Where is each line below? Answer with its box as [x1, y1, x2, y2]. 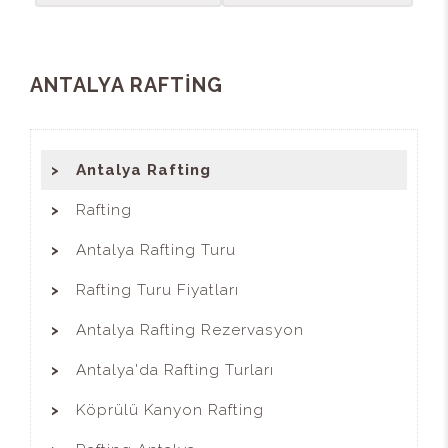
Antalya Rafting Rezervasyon [76, 320, 304, 339]
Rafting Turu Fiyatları [76, 280, 239, 299]
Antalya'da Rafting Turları [76, 360, 274, 379]
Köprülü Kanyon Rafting [76, 400, 264, 419]
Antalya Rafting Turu [76, 240, 236, 259]
